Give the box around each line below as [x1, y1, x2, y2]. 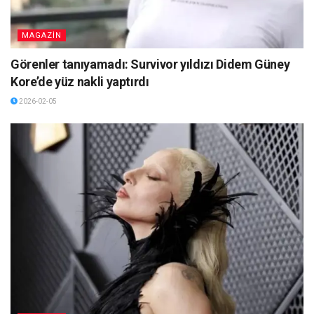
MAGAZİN [22, 30, 62, 40]
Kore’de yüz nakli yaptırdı [11, 74, 149, 89]
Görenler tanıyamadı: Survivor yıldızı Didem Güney [11, 56, 290, 71]
